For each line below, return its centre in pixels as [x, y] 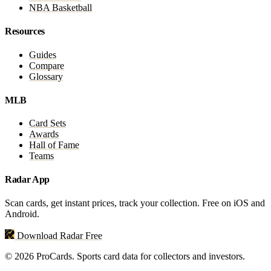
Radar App [28, 180]
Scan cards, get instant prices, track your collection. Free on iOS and [135, 203]
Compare [47, 65]
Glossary [46, 76]
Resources [25, 31]
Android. [22, 214]
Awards [44, 134]
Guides [43, 54]
